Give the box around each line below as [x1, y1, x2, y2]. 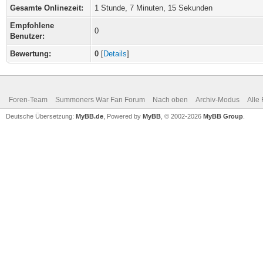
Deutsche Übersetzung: [6, 113, 76, 120]
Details [103, 49, 127, 58]
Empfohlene [10, 21, 54, 30]
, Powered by [103, 113, 143, 120]
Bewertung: [10, 49, 51, 58]
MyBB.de [76, 113, 103, 120]
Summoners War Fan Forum [55, 96, 145, 104]
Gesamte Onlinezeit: [10, 4, 83, 12]
